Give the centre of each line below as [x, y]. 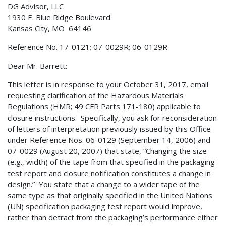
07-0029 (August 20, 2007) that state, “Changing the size [107, 151]
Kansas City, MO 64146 [49, 29]
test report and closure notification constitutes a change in [109, 173]
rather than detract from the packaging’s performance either [113, 218]
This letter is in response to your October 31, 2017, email [108, 84]
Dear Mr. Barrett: [37, 66]
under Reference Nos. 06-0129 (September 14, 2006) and [109, 140]
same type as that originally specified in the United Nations [110, 195]
